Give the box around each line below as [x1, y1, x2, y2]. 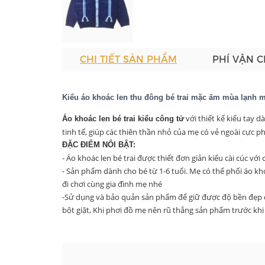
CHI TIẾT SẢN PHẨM [80, 53, 177, 65]
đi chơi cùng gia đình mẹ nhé [62, 178, 162, 189]
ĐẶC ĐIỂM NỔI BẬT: [62, 140, 135, 149]
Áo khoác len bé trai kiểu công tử [62, 114, 184, 123]
